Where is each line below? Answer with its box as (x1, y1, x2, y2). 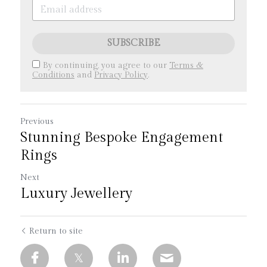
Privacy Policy (94, 70, 148, 80)
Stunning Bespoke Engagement (20, 129, 223, 146)
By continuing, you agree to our (43, 61, 169, 70)
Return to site (29, 226, 83, 236)
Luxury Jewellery (20, 185, 132, 202)
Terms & (169, 61, 203, 70)
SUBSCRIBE (107, 38, 160, 49)
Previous (20, 117, 54, 126)
